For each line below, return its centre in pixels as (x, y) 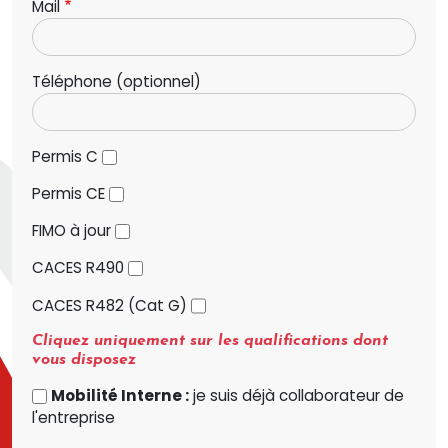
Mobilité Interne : (120, 395)
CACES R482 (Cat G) (109, 305)
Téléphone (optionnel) (116, 81)
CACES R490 (78, 268)
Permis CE (68, 194)
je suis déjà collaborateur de (297, 395)
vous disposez (84, 359)
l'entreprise (73, 417)
